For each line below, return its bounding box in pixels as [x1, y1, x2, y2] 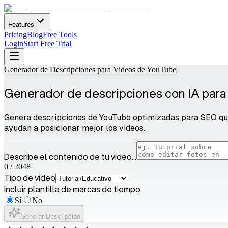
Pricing [4, 30, 27, 39]
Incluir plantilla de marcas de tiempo [4, 183, 140, 195]
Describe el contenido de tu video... [4, 150, 136, 162]
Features [8, 21, 34, 28]
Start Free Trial [23, 39, 71, 48]
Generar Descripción [20, 212, 80, 220]
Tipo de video [4, 171, 55, 183]
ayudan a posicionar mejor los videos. [4, 122, 145, 133]
